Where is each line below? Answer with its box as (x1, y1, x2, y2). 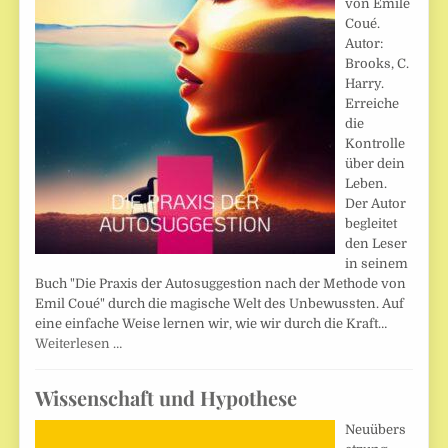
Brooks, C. (345, 56, 410, 72)
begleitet (345, 216, 398, 232)
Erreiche (345, 96, 400, 112)
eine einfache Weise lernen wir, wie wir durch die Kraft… (35, 316, 388, 332)
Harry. (345, 76, 385, 92)
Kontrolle (345, 136, 406, 152)
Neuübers (345, 422, 407, 438)
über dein (345, 156, 406, 172)
